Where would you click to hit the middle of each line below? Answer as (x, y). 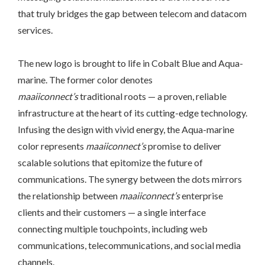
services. (35, 30)
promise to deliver (184, 146)
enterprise (202, 195)
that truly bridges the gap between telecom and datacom (132, 13)
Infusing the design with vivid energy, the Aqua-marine (126, 129)
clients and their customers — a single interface (112, 212)
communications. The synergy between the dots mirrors (130, 179)
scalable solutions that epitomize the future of (110, 162)
